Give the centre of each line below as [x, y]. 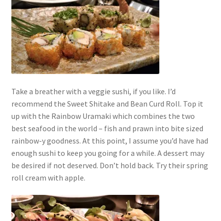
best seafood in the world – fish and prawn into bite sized [107, 128]
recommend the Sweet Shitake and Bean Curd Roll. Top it [107, 103]
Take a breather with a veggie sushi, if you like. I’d [93, 91]
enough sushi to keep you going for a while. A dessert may [108, 153]
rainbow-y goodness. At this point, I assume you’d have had [110, 140]
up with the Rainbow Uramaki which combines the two [103, 116]
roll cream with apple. [48, 177]
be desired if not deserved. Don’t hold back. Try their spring [110, 165]
